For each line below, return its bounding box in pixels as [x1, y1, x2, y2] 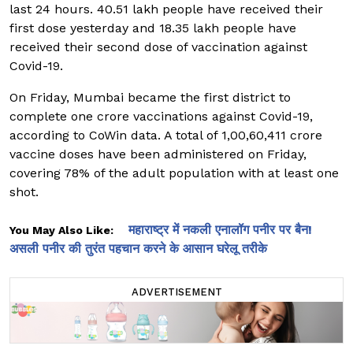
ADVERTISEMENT [131, 286, 222, 299]
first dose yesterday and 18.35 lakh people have [9, 20, 296, 36]
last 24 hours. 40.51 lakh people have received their [9, 2, 323, 17]
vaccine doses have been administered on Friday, [9, 147, 307, 162]
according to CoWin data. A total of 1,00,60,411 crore [9, 128, 322, 143]
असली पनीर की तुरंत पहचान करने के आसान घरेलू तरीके [9, 241, 267, 257]
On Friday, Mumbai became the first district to [9, 90, 291, 106]
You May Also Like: [9, 224, 117, 237]
